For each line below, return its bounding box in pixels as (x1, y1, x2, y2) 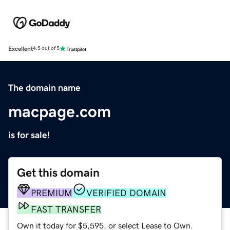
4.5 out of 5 (33, 46, 60, 51)
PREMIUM (31, 188, 72, 198)
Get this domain (17, 166, 100, 179)
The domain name (8, 83, 81, 92)
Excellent (8, 45, 33, 52)
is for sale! (8, 130, 50, 140)
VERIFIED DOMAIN (86, 188, 166, 198)
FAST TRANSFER (31, 204, 101, 214)
